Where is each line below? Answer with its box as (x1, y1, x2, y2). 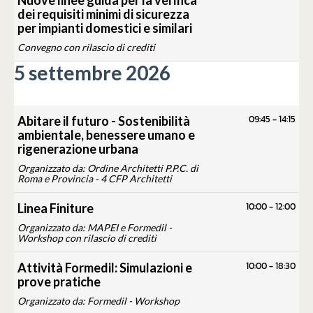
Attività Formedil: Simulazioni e (17, 260, 192, 276)
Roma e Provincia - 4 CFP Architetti (17, 173, 172, 185)
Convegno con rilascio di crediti (17, 41, 155, 54)
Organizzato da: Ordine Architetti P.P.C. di (17, 162, 198, 175)
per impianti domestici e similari (17, 20, 192, 36)
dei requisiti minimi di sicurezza (17, 6, 189, 22)
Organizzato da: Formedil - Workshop (17, 295, 180, 307)
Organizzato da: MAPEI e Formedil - (17, 221, 172, 234)
